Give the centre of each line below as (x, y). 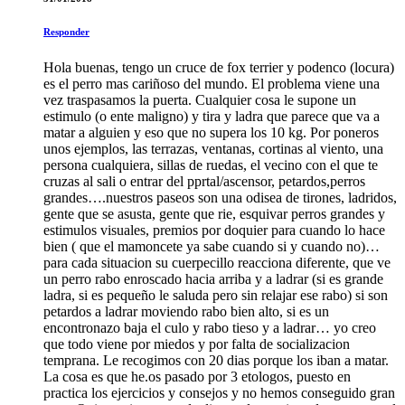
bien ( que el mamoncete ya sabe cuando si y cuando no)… (212, 246)
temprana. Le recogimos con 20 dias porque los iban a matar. (216, 360)
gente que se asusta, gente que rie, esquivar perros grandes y (214, 213)
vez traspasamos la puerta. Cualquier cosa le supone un (200, 99)
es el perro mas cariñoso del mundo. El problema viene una (212, 83)
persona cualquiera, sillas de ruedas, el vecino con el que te (211, 165)
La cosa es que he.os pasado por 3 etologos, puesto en (197, 376)
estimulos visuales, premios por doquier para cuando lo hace (214, 230)
